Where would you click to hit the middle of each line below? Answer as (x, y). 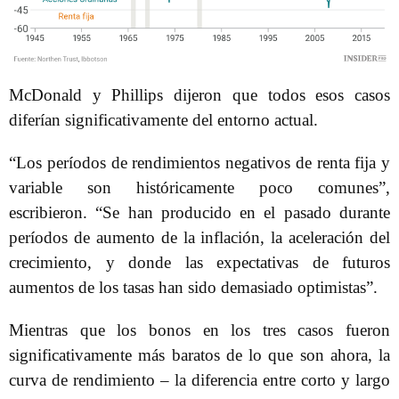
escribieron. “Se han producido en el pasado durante (199, 213)
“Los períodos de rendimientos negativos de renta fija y (199, 163)
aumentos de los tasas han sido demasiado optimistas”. (193, 288)
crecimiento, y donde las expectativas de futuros (199, 263)
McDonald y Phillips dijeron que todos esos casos (199, 95)
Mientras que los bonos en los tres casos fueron (199, 330)
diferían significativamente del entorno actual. (163, 120)
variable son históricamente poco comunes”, (199, 188)
